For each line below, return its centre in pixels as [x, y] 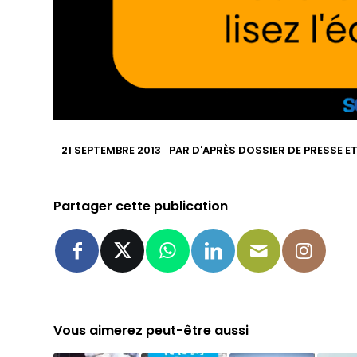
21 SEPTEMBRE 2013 [112, 150]
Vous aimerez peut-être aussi [151, 330]
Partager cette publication [141, 206]
